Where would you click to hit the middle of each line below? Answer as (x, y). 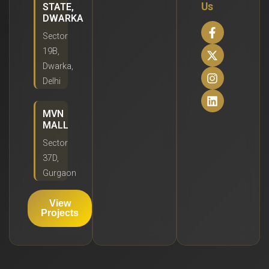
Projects (60, 213)
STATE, (59, 7)
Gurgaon (60, 173)
